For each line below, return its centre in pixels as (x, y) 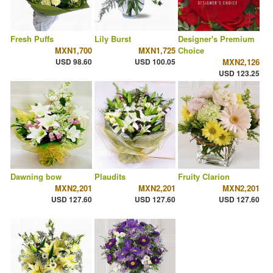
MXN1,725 (157, 51)
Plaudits (110, 177)
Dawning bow (36, 177)
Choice (191, 51)
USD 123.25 (239, 73)
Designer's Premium (217, 39)
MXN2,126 (241, 62)
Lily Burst (112, 39)
